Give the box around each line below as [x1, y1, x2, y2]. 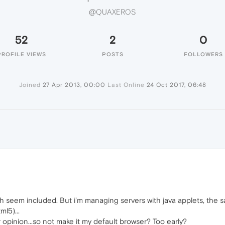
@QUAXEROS [89, 8, 136, 17]
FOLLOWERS [184, 51, 223, 57]
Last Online [107, 81, 145, 88]
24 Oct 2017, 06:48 [146, 81, 206, 88]
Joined [19, 81, 41, 88]
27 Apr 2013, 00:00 [42, 81, 105, 88]
